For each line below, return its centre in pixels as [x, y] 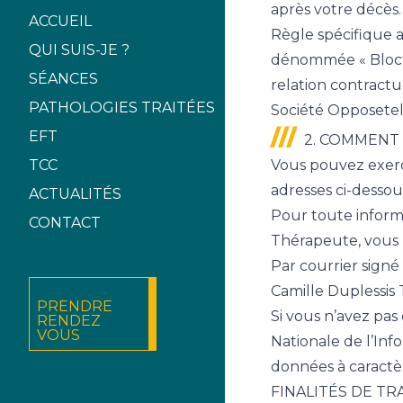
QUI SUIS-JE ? [79, 49]
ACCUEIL [60, 21]
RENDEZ [69, 320]
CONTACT [65, 222]
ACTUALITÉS [75, 193]
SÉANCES [63, 78]
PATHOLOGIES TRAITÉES [122, 107]
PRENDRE [75, 306]
